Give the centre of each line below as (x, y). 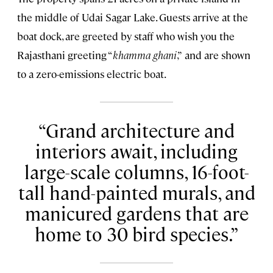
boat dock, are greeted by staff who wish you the (126, 36)
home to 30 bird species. (133, 234)
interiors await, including (136, 151)
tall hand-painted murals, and (136, 193)
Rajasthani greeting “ (65, 55)
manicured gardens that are (136, 213)
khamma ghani (145, 55)
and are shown (218, 55)
